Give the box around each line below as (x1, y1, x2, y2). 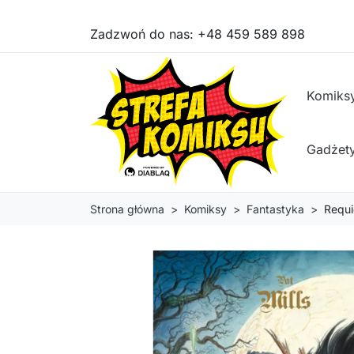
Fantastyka (247, 202, 304, 217)
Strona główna (90, 202, 164, 217)
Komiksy (184, 202, 227, 217)
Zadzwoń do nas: (90, 25, 198, 42)
